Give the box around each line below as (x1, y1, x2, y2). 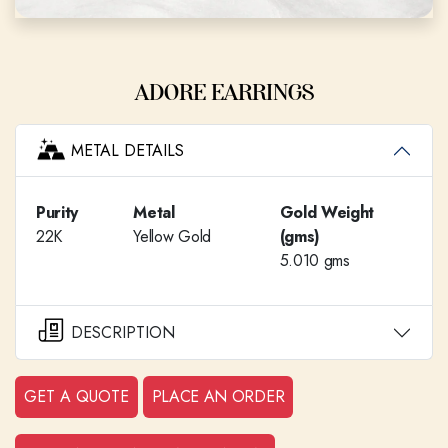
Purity (36, 201, 79, 225)
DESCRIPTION (71, 320, 175, 344)
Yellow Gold (133, 225, 211, 249)
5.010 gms (279, 249, 350, 273)
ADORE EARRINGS (134, 80, 314, 106)
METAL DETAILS (71, 139, 184, 163)
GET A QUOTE (76, 384, 129, 408)
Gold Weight (279, 201, 375, 225)
